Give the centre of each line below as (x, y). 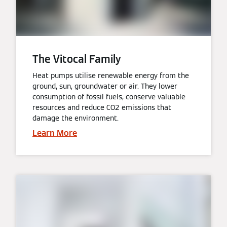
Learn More (55, 133)
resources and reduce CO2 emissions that (102, 108)
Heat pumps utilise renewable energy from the (111, 76)
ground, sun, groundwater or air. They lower (105, 86)
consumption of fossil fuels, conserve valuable (109, 97)
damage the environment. (75, 118)
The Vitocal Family (77, 60)
